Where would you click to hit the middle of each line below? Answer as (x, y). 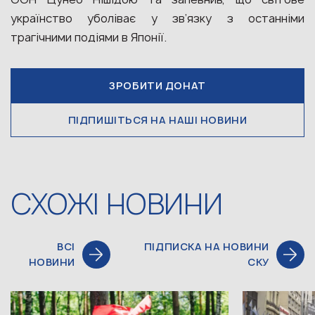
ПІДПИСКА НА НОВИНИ (206, 246)
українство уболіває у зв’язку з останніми (157, 18)
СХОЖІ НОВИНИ (117, 204)
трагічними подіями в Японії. (89, 37)
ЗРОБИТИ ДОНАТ (157, 85)
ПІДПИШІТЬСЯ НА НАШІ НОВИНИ (157, 120)
